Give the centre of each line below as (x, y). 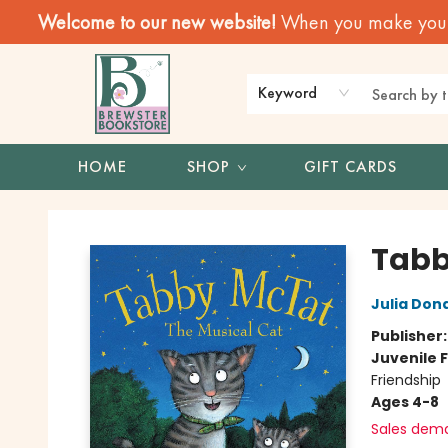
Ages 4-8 (404, 402)
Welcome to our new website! (159, 22)
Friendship (405, 380)
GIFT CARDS (350, 166)
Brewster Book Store (84, 209)
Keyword (287, 92)
